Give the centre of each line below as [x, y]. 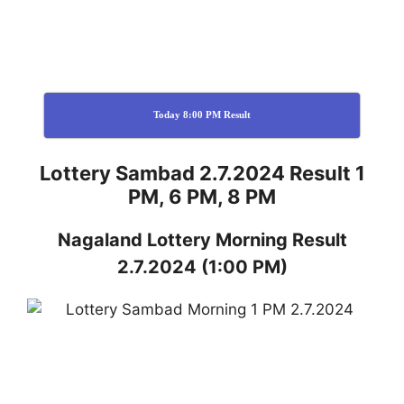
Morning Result [281, 239]
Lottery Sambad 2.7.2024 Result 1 [202, 173]
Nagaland [102, 239]
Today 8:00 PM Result [202, 115]
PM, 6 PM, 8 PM [202, 196]
